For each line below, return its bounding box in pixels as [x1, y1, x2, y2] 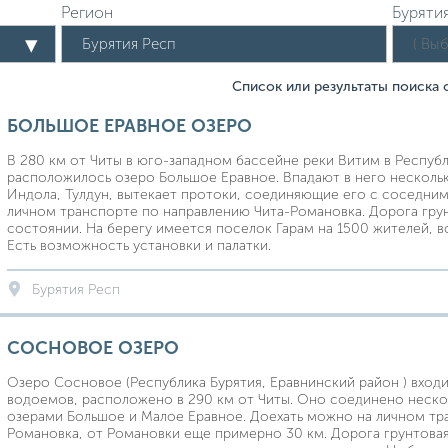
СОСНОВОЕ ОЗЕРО [7, 336, 179, 359]
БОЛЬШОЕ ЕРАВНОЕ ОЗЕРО [7, 114, 252, 137]
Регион [60, 2, 113, 22]
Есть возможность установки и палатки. [7, 236, 271, 254]
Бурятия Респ [32, 280, 120, 298]
